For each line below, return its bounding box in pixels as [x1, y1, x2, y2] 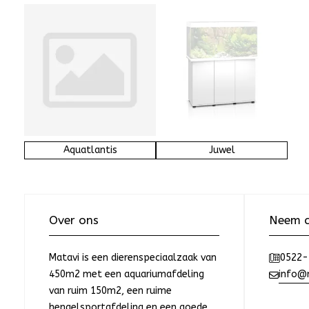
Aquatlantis [63, 144, 117, 157]
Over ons [49, 213, 99, 228]
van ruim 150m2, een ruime [49, 285, 172, 297]
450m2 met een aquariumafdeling [49, 268, 204, 281]
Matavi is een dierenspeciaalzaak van [49, 252, 217, 264]
